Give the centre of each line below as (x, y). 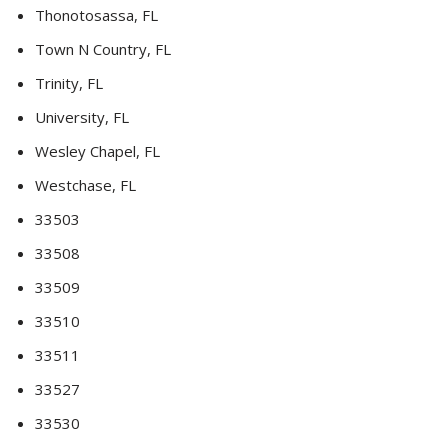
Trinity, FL (69, 83)
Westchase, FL (85, 185)
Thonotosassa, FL (96, 15)
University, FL (82, 117)
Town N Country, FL (103, 49)
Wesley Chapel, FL (97, 151)
